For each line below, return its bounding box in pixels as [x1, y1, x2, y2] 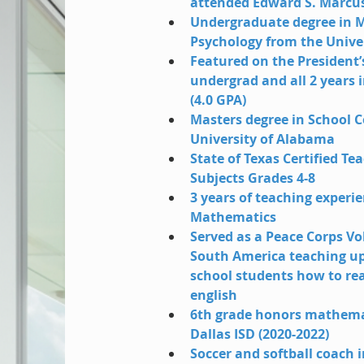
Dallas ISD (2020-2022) [190, 325, 330, 343]
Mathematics [190, 208, 277, 226]
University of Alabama [190, 130, 336, 148]
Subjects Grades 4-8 [190, 169, 316, 187]
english [190, 286, 238, 304]
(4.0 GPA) [190, 91, 247, 109]
